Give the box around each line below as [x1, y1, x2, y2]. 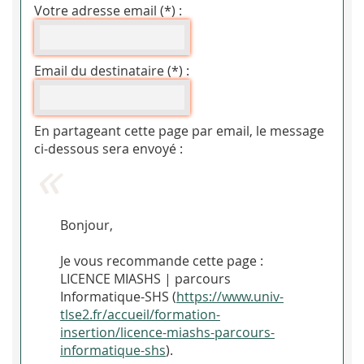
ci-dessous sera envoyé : [34, 140, 183, 158]
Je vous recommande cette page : [60, 252, 263, 271]
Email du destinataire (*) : [34, 62, 189, 80]
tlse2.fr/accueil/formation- [60, 305, 220, 324]
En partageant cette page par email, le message [34, 122, 324, 141]
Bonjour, [60, 216, 113, 235]
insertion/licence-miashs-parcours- [60, 323, 275, 342]
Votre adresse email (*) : [34, 2, 182, 20]
